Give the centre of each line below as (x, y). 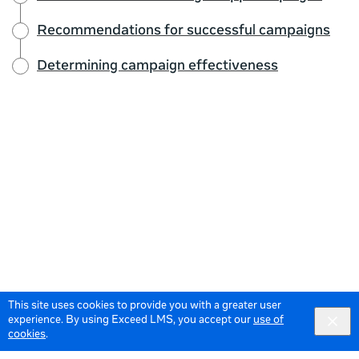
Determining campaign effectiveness (157, 67)
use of (268, 321)
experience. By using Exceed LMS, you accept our (131, 321)
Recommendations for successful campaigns (184, 32)
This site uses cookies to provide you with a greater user (145, 307)
